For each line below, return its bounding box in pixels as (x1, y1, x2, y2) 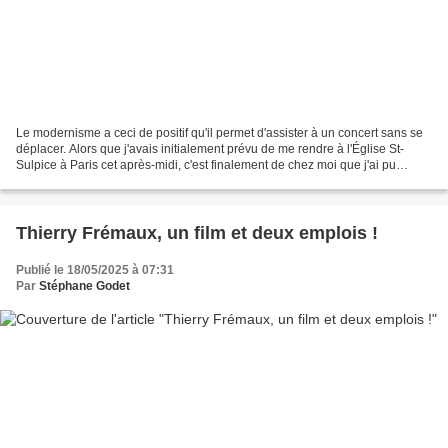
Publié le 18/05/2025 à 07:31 (16, 263, 174, 278)
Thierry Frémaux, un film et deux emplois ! (16, 223, 378, 244)
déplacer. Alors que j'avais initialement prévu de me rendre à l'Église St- (16, 142, 404, 157)
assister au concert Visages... (16, 174, 174, 189)
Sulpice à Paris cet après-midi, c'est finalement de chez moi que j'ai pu (16, 158, 396, 173)
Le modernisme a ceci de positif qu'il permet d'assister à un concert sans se (16, 126, 423, 141)
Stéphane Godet (39, 279, 130, 294)
